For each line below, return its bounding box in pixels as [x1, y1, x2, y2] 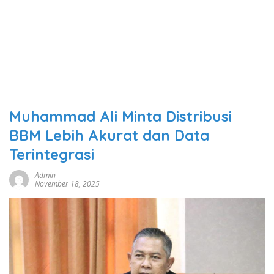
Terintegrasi [9, 145, 94, 163]
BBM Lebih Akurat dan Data [9, 126, 209, 144]
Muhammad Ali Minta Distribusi [9, 107, 232, 125]
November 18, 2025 [35, 179, 100, 189]
